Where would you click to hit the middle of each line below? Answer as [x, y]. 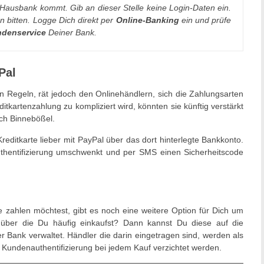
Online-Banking [147, 20]
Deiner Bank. [71, 32]
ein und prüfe [205, 20]
